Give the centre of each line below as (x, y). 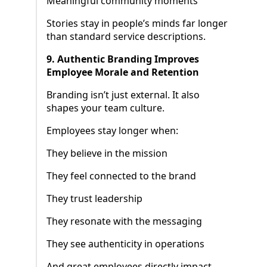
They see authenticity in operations (125, 244)
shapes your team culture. (105, 108)
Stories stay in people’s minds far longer (137, 24)
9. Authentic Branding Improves (123, 59)
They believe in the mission (107, 153)
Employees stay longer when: (112, 131)
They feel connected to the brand (121, 176)
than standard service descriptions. (126, 37)
